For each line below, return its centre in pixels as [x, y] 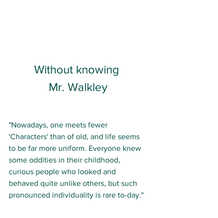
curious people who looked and [63, 172]
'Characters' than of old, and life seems [75, 137]
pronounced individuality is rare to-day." [77, 195]
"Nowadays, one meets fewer [59, 125]
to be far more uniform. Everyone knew [76, 148]
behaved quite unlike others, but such [74, 183]
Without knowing [78, 70]
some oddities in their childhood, [65, 160]
